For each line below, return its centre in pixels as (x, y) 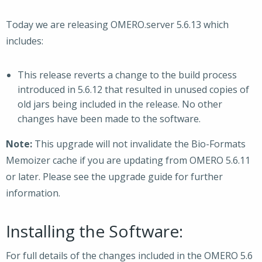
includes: (25, 41)
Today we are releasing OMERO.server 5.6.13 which (117, 25)
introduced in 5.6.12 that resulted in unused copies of (133, 89)
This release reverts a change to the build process (127, 75)
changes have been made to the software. (109, 119)
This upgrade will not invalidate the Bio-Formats (139, 144)
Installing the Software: (94, 231)
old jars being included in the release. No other (120, 104)
